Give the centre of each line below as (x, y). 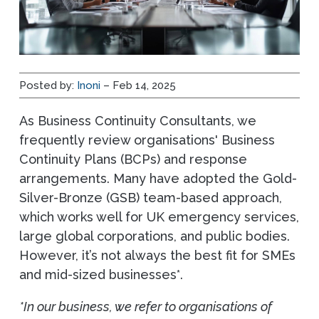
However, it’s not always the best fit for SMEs (157, 256)
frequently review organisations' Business (147, 140)
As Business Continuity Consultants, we (137, 121)
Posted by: (48, 86)
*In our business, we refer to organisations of (145, 307)
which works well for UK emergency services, (159, 217)
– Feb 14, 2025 (138, 86)
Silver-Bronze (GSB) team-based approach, (150, 198)
